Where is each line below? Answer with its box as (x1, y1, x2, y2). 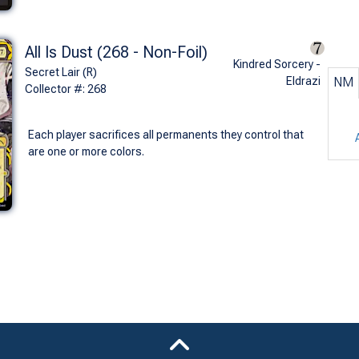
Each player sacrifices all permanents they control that (27, 127, 304, 141)
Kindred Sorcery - (232, 57, 321, 71)
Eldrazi (285, 74, 321, 87)
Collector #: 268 (24, 82, 107, 95)
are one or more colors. (27, 144, 144, 158)
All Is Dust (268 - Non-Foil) (24, 42, 208, 62)
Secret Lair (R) (24, 65, 97, 79)
